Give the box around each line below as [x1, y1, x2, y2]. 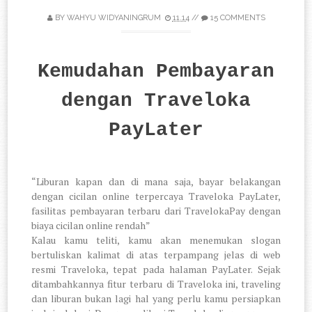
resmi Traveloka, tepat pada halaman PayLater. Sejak [31, 263, 281, 276]
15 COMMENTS [210, 13, 265, 23]
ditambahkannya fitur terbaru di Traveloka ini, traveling [31, 277, 281, 291]
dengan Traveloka [61, 90, 251, 112]
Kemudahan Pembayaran [38, 61, 274, 83]
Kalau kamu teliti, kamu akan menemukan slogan [31, 233, 281, 247]
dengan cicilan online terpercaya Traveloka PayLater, [31, 189, 281, 203]
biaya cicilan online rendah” [31, 219, 151, 233]
